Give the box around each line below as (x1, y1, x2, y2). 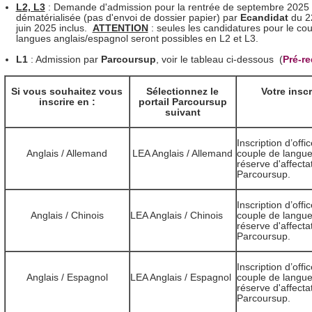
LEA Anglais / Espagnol (130, 272, 231, 283)
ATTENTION (92, 23, 148, 34)
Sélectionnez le (146, 86, 219, 97)
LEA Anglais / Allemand (132, 148, 233, 159)
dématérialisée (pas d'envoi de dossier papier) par (15, 13, 240, 24)
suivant (164, 107, 201, 118)
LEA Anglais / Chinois (130, 210, 223, 221)
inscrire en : (38, 96, 95, 107)
